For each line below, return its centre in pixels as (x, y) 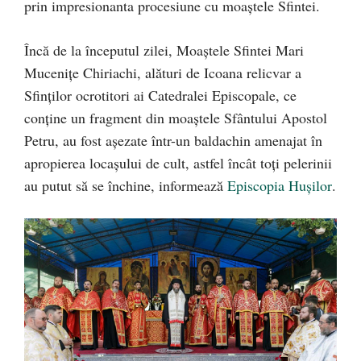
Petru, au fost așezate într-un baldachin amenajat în (173, 141)
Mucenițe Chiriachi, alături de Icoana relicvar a (163, 73)
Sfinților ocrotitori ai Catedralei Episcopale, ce (160, 95)
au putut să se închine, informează (126, 186)
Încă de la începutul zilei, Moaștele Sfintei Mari (164, 50)
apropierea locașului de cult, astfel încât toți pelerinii (178, 163)
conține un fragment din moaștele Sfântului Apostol (176, 118)
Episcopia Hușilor (280, 186)
